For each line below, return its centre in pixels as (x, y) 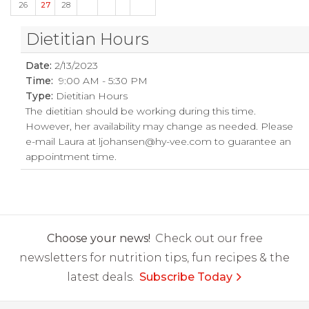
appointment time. (71, 157)
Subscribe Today (186, 277)
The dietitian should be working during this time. (141, 111)
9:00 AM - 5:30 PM (101, 81)
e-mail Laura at (62, 141)
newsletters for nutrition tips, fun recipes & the (154, 258)
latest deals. (100, 277)
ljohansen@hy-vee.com (156, 141)
